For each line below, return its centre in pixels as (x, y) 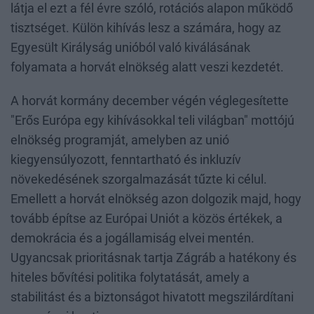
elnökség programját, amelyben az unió (120, 141)
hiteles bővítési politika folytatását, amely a (130, 278)
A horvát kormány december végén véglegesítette (150, 101)
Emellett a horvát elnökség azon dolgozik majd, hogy (156, 199)
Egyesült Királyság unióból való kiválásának (130, 47)
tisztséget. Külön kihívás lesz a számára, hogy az (146, 28)
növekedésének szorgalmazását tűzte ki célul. (139, 180)
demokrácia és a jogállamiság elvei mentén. (132, 239)
